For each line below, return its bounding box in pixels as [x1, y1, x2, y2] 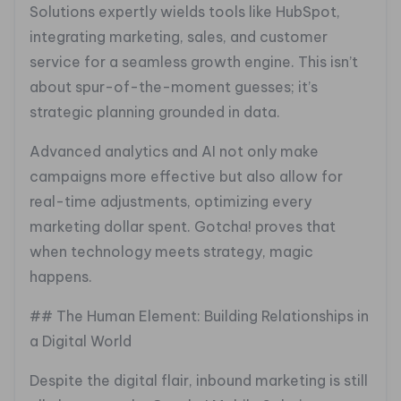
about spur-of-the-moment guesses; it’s [30, 78, 318, 97]
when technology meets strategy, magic [30, 243, 313, 261]
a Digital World [30, 332, 132, 351]
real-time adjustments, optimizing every [30, 192, 311, 211]
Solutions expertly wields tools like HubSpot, [30, 3, 340, 21]
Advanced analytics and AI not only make [30, 142, 319, 161]
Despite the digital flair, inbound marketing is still [30, 371, 368, 390]
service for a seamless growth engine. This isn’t [30, 53, 358, 72]
